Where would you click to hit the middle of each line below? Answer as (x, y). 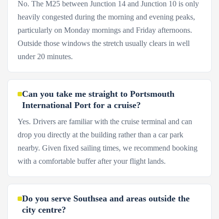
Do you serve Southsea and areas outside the (106, 198)
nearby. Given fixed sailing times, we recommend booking (108, 148)
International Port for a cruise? (81, 105)
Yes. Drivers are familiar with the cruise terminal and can (105, 121)
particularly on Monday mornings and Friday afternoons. (105, 30)
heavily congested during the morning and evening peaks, (106, 17)
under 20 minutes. (45, 56)
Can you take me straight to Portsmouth (98, 94)
